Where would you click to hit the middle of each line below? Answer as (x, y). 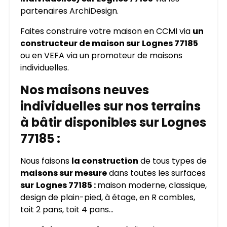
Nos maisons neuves (85, 90)
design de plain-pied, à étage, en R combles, (108, 197)
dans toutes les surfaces (156, 173)
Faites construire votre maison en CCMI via (106, 31)
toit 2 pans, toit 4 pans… (69, 209)
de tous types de (173, 161)
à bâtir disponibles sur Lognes (113, 122)
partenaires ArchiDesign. (69, 11)
